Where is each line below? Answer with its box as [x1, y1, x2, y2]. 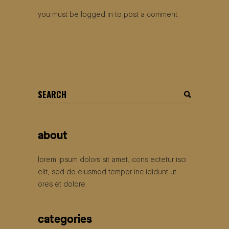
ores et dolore [38, 181, 85, 189]
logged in [81, 11, 113, 19]
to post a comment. [113, 11, 179, 19]
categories [38, 212, 92, 227]
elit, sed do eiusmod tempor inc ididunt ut [38, 169, 176, 176]
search [37, 87, 59, 97]
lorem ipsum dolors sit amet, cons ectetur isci [38, 156, 187, 164]
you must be [38, 11, 81, 19]
